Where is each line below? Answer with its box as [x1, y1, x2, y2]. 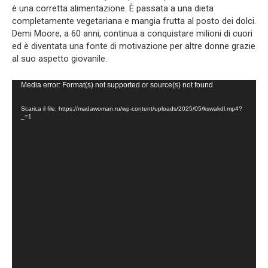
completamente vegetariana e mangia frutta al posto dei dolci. [12, 15, 256, 26]
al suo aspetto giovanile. [12, 53, 107, 64]
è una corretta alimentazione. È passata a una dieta [12, 2, 214, 14]
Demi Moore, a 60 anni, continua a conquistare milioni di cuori [12, 28, 252, 39]
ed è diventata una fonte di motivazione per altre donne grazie [12, 40, 255, 51]
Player [11, 92, 35, 103]
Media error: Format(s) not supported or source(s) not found [21, 80, 213, 89]
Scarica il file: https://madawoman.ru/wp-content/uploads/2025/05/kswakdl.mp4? [21, 105, 242, 112]
